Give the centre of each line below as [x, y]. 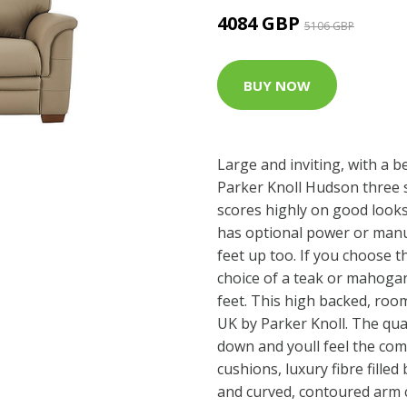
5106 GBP [329, 26]
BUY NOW [277, 85]
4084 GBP [261, 23]
